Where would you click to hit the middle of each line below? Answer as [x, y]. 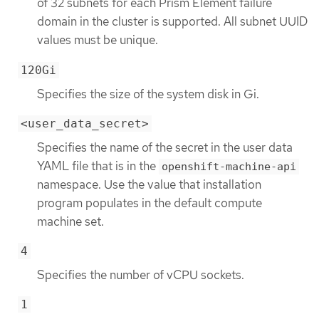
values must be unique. [98, 40]
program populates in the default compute [150, 203]
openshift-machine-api [229, 166]
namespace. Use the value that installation [149, 184]
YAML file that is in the [98, 166]
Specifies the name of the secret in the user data [165, 147]
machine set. [70, 221]
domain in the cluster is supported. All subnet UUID [172, 22]
